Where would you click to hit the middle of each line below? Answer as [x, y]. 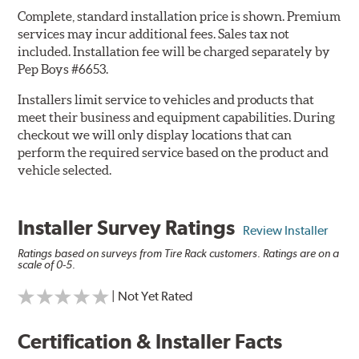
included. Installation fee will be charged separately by [174, 52]
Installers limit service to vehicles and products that [166, 100]
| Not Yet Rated [153, 296]
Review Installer [286, 231]
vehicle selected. [65, 170]
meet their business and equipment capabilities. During [177, 117]
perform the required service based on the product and [173, 153]
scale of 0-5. [47, 265]
